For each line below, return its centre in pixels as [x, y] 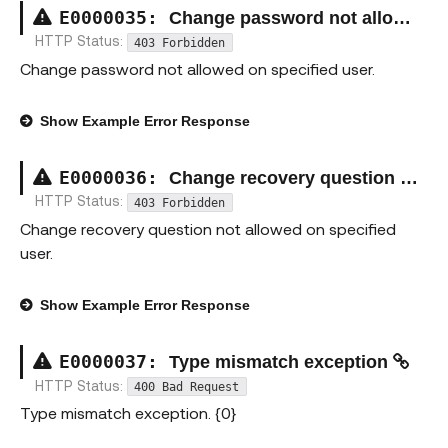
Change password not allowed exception [281, 17]
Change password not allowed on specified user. [197, 68]
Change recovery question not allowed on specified [208, 229]
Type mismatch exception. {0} [128, 413]
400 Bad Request [187, 386]
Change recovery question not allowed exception [284, 177]
